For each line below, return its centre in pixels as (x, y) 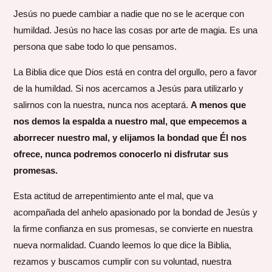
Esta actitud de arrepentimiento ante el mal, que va (114, 196)
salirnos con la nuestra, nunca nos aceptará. (102, 105)
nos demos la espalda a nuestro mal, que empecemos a (130, 121)
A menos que (219, 105)
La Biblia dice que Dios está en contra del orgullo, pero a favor (135, 72)
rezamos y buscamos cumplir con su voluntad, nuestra (123, 262)
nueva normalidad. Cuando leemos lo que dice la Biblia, (123, 245)
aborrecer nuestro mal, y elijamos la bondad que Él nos (130, 138)
